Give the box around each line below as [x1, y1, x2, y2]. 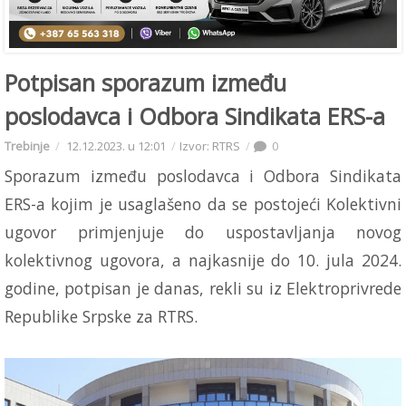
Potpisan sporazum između [5, 66, 286, 98]
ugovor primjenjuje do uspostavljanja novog [5, 220, 401, 243]
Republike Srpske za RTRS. [5, 304, 198, 327]
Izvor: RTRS [179, 137, 240, 154]
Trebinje [5, 137, 50, 154]
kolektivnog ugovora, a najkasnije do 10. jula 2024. [5, 248, 401, 271]
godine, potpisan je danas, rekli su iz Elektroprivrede [5, 276, 401, 299]
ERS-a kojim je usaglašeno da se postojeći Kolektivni [5, 192, 401, 215]
